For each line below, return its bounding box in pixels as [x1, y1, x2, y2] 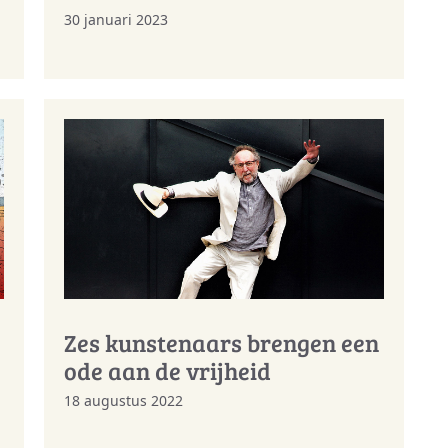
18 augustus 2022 [64, 391, 183, 411]
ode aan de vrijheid [64, 354, 271, 388]
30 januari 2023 [64, 9, 168, 29]
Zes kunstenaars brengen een [64, 326, 379, 360]
